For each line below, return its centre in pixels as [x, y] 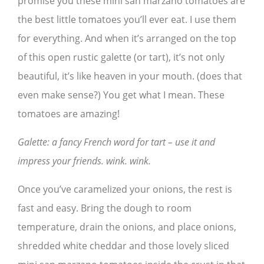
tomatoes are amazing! [69, 114]
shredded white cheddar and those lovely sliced [123, 246]
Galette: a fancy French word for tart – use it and [116, 142]
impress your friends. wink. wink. [84, 161]
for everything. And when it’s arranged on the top [127, 39]
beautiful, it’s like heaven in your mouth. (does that [130, 76]
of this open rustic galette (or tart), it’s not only [121, 57]
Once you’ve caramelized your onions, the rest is [125, 189]
